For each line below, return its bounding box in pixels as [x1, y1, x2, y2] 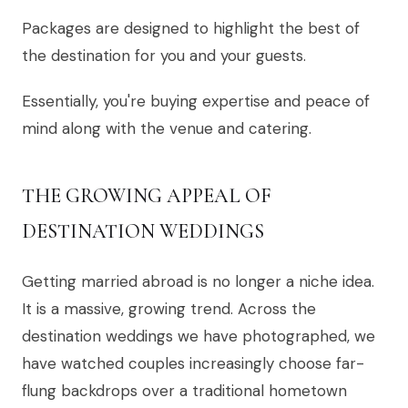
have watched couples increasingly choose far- [22, 353, 364, 374]
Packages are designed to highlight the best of [22, 18, 360, 39]
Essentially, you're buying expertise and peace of [22, 91, 370, 112]
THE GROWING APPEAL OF [22, 184, 271, 209]
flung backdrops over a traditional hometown [22, 381, 347, 402]
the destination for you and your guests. [22, 46, 306, 66]
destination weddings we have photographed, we [22, 326, 375, 347]
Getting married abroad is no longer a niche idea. [22, 271, 374, 292]
